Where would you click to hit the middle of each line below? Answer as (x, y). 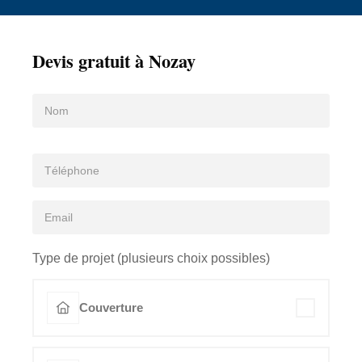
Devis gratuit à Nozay (114, 61)
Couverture (111, 308)
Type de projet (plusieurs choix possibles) (151, 258)
